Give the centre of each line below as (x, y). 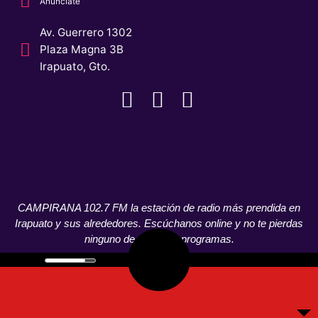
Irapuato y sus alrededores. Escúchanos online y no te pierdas (159, 224)
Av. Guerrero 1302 (86, 33)
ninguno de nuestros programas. (159, 239)
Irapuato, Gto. (75, 67)
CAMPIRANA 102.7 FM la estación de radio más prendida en (159, 208)
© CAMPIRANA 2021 (52, 301)
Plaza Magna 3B (82, 50)
